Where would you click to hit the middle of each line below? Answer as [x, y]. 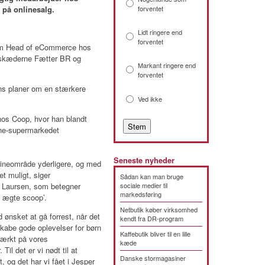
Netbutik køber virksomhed [159, 209]
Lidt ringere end [160, 32]
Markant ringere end [167, 65]
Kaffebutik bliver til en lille [155, 234]
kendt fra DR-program [152, 218]
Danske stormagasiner [153, 258]
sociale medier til [144, 185]
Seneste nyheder [144, 160]
